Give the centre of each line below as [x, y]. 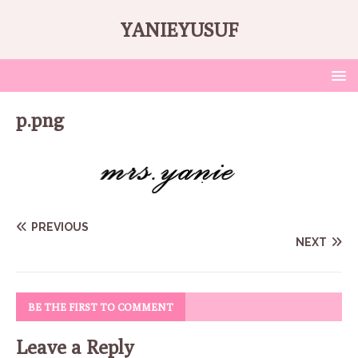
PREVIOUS [60, 227]
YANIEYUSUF [179, 30]
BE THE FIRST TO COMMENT [101, 306]
